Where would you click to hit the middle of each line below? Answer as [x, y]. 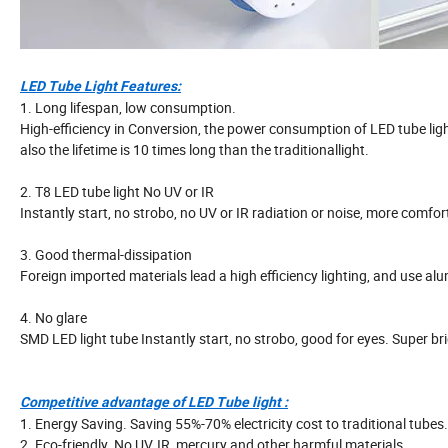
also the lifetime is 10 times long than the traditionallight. [194, 150]
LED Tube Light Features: [100, 86]
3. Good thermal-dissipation [106, 255]
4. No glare [53, 318]
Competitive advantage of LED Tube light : [154, 402]
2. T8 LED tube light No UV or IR [117, 192]
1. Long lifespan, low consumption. [128, 108]
